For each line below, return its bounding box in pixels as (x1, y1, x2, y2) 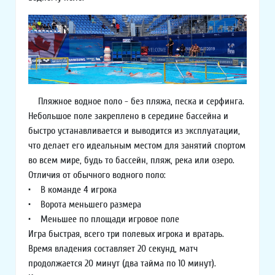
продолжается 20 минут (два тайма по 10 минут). (28, 258, 216, 269)
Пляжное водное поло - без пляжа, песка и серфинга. (28, 96, 244, 107)
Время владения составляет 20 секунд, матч (28, 243, 198, 255)
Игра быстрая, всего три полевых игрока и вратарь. (28, 228, 224, 240)
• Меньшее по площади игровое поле (28, 214, 179, 225)
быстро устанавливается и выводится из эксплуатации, (28, 125, 240, 137)
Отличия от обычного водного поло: (28, 169, 166, 181)
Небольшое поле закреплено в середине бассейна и (28, 110, 228, 122)
